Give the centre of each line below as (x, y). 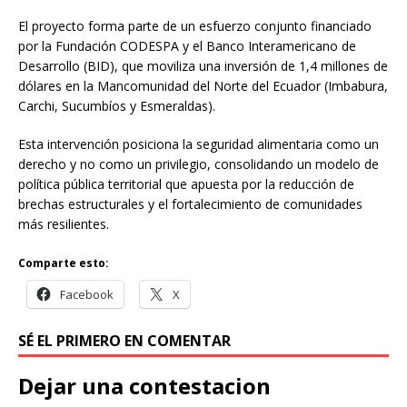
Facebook (87, 295)
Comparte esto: (64, 263)
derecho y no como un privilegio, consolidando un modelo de (199, 164)
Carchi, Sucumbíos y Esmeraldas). (117, 106)
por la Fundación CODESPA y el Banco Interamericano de (187, 46)
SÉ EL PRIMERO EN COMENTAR (124, 341)
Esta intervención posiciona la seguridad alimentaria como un (199, 144)
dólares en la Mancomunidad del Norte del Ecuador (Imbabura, (203, 86)
